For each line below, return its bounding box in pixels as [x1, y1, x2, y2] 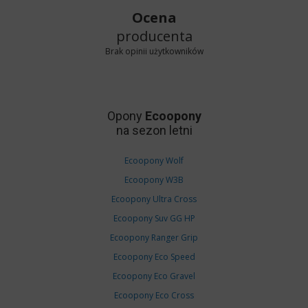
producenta [115, 27, 192, 45]
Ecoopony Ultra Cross [111, 193, 197, 205]
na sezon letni [115, 123, 192, 137]
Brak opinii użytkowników [104, 45, 203, 57]
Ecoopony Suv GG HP [113, 212, 195, 224]
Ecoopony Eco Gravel [113, 270, 195, 282]
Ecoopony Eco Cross [114, 289, 194, 301]
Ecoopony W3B [124, 174, 184, 186]
